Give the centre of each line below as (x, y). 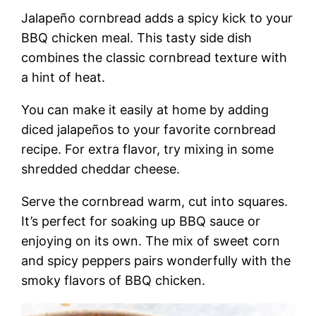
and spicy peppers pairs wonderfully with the (156, 260)
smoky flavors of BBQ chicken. (114, 280)
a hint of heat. (63, 77)
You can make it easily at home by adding (145, 109)
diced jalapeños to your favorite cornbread (149, 129)
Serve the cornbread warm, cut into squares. (155, 201)
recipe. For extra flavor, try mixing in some (148, 149)
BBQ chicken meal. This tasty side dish (137, 37)
